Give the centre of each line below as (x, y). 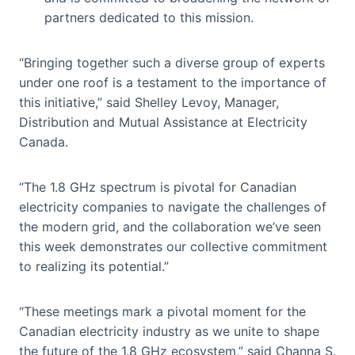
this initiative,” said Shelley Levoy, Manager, (149, 102)
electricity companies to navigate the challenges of (173, 206)
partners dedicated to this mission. (150, 17)
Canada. (44, 141)
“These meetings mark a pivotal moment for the (162, 311)
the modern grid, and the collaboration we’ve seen (170, 226)
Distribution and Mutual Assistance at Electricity (163, 122)
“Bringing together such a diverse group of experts (172, 62)
